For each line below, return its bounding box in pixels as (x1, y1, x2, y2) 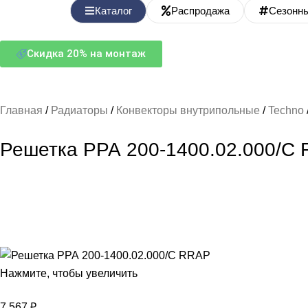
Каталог (95, 5, 132, 17)
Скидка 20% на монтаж (27, 47, 146, 60)
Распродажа (171, 5, 230, 17)
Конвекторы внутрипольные (116, 104, 263, 117)
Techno (268, 104, 307, 117)
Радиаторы (51, 104, 111, 117)
